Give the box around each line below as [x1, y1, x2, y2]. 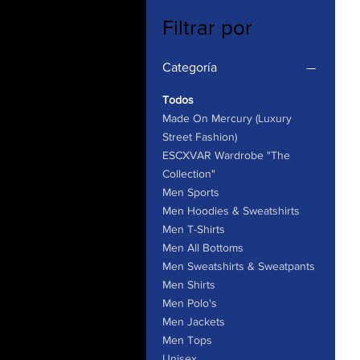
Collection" [162, 167, 215, 180]
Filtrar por [162, 16, 252, 39]
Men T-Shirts [162, 223, 225, 235]
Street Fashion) [162, 130, 237, 143]
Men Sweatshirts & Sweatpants [162, 260, 315, 272]
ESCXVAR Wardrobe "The [162, 149, 290, 162]
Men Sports [162, 186, 219, 198]
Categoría [162, 60, 217, 74]
